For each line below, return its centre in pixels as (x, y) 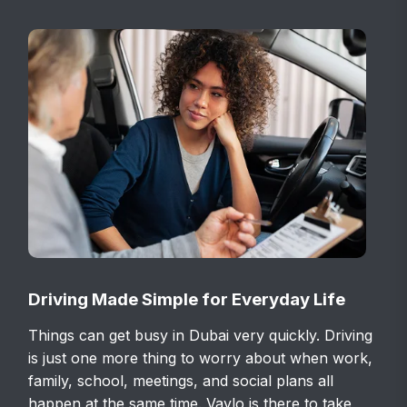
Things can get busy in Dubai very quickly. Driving (201, 335)
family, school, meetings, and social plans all (181, 380)
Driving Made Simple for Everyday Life (187, 299)
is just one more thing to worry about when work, (201, 357)
